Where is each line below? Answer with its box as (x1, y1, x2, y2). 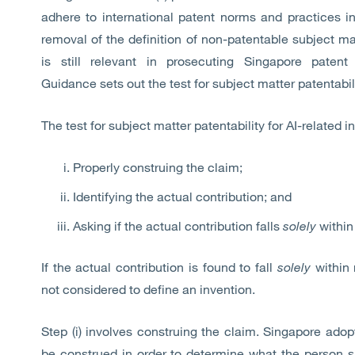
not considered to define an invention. (41, 281, 255, 297)
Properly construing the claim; (73, 159, 242, 175)
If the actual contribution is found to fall (41, 259, 277, 275)
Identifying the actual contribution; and (73, 189, 292, 204)
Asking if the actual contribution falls (73, 218, 280, 234)
